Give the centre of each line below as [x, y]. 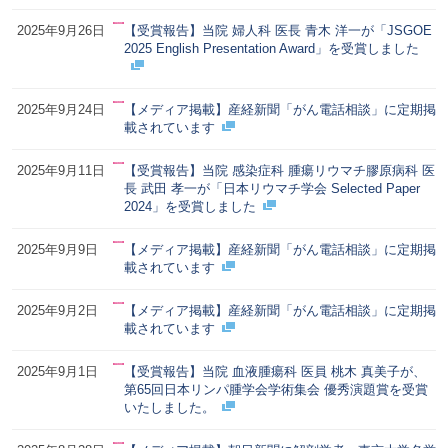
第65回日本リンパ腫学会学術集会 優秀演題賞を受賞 [275, 389]
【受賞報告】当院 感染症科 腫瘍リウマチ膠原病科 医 [279, 170]
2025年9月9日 [57, 249]
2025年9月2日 [57, 310]
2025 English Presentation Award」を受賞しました [271, 48]
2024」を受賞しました [189, 206]
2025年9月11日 [60, 170]
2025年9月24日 [60, 109]
